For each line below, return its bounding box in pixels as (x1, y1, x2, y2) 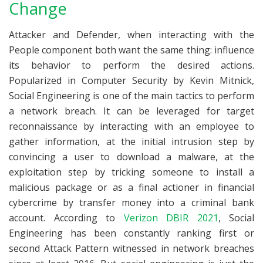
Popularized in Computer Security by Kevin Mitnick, (9, 74, 254, 87)
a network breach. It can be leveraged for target (9, 104, 254, 118)
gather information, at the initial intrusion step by (9, 135, 254, 149)
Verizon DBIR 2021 (123, 211, 218, 225)
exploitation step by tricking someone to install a (9, 166, 254, 179)
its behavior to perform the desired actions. (9, 59, 254, 72)
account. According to (9, 211, 124, 225)
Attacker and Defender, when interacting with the (9, 28, 254, 42)
